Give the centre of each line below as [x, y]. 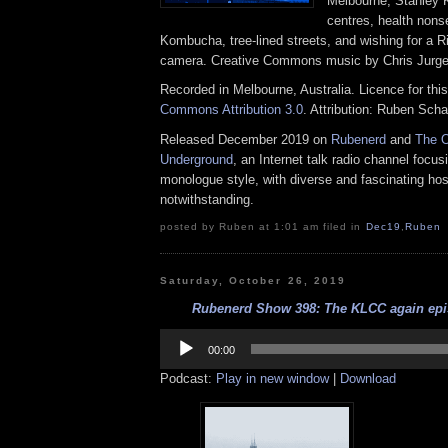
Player [177, 350]
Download [368, 378]
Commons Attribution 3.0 [231, 110]
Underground [196, 160]
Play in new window [272, 378]
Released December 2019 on [245, 140]
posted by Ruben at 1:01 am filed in [263, 226]
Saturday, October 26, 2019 [253, 280]
